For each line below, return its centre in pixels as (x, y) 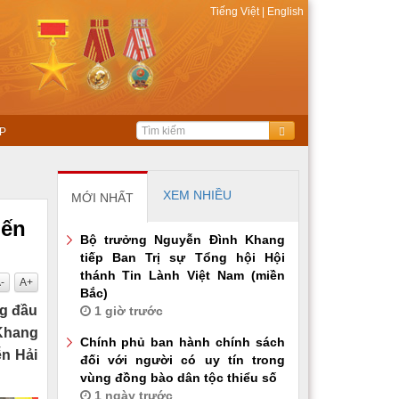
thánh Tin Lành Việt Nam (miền (182, 276)
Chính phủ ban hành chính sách (182, 342)
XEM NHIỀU (197, 195)
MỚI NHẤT (102, 198)
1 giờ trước (126, 311)
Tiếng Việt (236, 12)
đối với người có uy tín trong (182, 360)
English (284, 12)
